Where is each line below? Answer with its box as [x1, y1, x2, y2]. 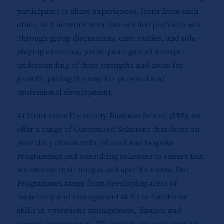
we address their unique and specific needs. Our [16, 164, 189, 175]
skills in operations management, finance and [16, 205, 181, 216]
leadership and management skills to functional [16, 191, 188, 202]
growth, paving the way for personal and [16, 73, 164, 84]
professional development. [16, 87, 113, 98]
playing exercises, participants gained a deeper [16, 46, 185, 57]
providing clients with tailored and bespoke [16, 137, 174, 148]
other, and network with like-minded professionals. [16, 19, 203, 30]
